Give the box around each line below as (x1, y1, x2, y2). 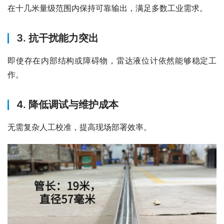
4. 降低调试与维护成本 (16, 98, 118, 111)
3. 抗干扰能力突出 (16, 32, 98, 44)
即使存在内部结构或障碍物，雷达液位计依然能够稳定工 (7, 55, 216, 66)
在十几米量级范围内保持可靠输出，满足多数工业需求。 (7, 3, 207, 13)
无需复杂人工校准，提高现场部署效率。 (7, 122, 151, 132)
